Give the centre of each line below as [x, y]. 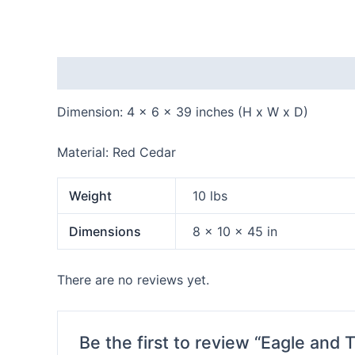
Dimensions [105, 232]
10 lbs [210, 196]
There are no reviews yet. [133, 279]
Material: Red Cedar [116, 152]
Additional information [215, 73]
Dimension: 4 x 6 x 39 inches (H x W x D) [183, 112]
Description [93, 73]
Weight [91, 196]
